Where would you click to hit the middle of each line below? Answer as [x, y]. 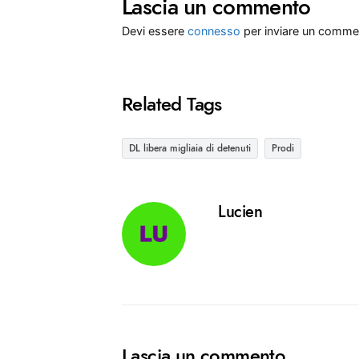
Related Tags [172, 104]
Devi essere [155, 31]
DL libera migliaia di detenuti [190, 148]
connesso [214, 31]
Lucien [240, 212]
